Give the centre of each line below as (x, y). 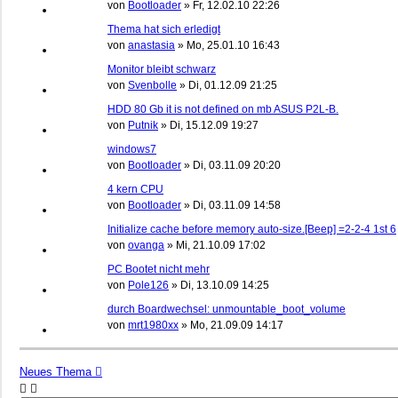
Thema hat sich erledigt (164, 29)
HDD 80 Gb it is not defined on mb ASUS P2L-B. (223, 109)
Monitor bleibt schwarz (162, 69)
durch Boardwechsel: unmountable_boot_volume (227, 309)
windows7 (132, 149)
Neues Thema (56, 371)
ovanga (146, 245)
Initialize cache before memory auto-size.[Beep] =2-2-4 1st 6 (252, 229)
